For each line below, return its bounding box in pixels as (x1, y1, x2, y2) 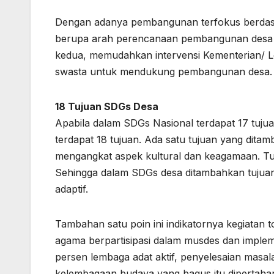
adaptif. (55, 183, 88, 196)
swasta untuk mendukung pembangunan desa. (55, 65, 272, 78)
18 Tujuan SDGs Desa (55, 100, 158, 113)
